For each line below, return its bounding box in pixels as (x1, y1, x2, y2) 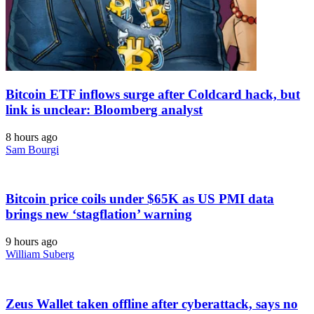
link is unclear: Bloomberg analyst (6, 102, 203, 117)
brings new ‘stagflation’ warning (6, 207, 192, 222)
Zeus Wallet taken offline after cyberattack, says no (6, 296, 298, 311)
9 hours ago (6, 235, 57, 247)
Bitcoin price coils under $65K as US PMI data (6, 191, 274, 207)
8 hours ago (6, 130, 57, 143)
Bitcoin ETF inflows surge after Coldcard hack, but (6, 86, 300, 102)
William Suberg (6, 248, 74, 260)
